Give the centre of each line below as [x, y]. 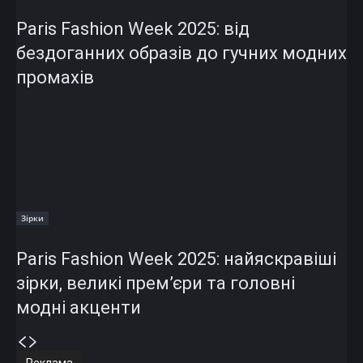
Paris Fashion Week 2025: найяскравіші [176, 258]
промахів [55, 77]
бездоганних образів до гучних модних [181, 53]
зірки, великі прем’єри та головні [156, 283]
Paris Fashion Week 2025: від [133, 28]
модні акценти [79, 307]
